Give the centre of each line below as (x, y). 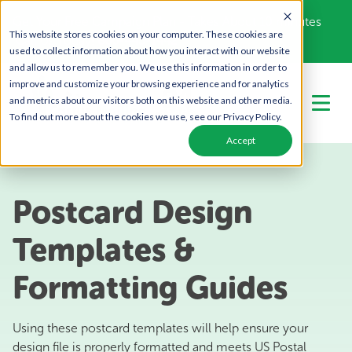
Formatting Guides (150, 288)
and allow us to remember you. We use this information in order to (148, 67)
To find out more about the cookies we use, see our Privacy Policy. (146, 117)
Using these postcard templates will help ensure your (160, 328)
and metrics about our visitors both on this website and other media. (151, 100)
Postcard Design (132, 212)
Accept (240, 141)
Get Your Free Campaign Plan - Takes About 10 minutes (167, 22)
